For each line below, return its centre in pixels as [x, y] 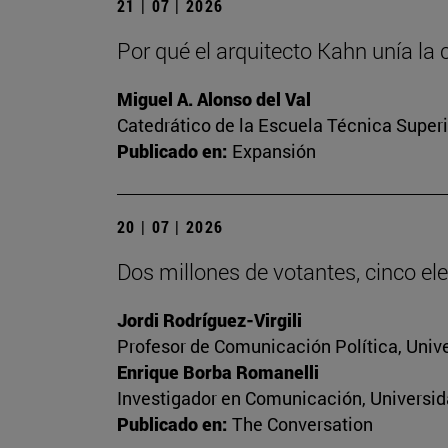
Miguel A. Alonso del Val [214, 99]
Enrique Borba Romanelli [218, 372]
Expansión [274, 151]
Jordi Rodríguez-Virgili [209, 320]
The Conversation [302, 424]
